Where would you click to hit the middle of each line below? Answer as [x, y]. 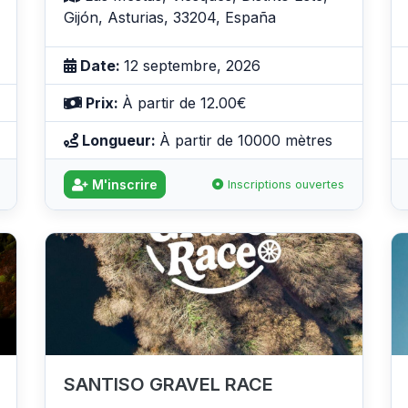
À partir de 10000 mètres [246, 140]
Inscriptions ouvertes [284, 184]
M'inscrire [123, 184]
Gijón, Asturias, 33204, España [170, 17]
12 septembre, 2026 [192, 65]
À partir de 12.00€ [184, 102]
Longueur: [119, 140]
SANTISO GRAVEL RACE [168, 384]
